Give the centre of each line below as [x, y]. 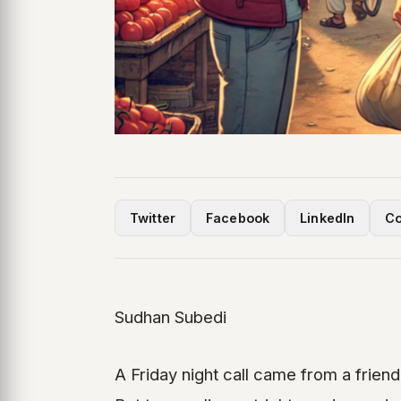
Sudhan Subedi [171, 317]
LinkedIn [328, 218]
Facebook [238, 218]
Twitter [153, 218]
